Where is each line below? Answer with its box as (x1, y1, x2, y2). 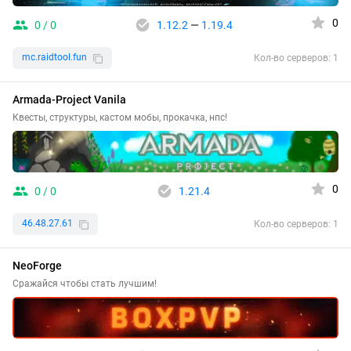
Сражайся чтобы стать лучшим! (13, 277, 157, 289)
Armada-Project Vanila (13, 92, 126, 106)
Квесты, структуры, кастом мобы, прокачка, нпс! (13, 111, 227, 123)
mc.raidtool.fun (22, 52, 87, 63)
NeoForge (13, 259, 62, 272)
